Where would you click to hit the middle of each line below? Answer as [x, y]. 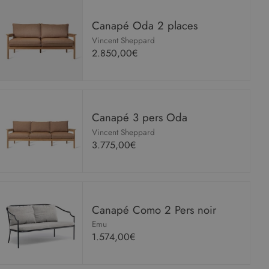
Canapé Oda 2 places [145, 26]
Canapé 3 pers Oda [140, 118]
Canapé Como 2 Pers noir [154, 210]
